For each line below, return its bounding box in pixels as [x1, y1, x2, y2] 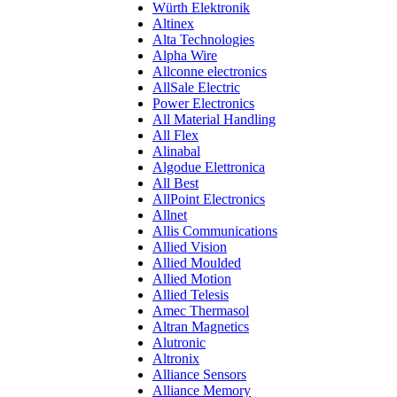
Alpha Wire [152, 48, 217, 63]
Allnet [152, 207, 187, 222]
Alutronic [152, 335, 206, 350]
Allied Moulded [152, 255, 241, 270]
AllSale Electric [152, 80, 240, 95]
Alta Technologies [152, 32, 254, 47]
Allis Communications [152, 223, 277, 238]
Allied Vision [152, 239, 227, 254]
